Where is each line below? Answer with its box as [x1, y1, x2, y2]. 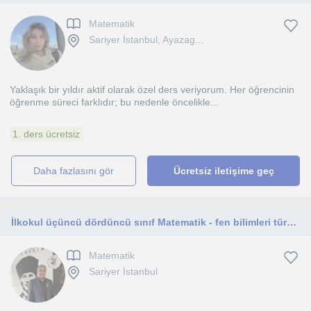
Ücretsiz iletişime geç [173, 165, 274, 176]
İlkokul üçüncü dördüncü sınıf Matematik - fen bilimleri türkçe [287, 217, 296, 228]
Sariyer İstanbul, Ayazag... [89, 34, 203, 46]
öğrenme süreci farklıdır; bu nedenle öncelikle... [10, 96, 219, 108]
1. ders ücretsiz [12, 128, 80, 140]
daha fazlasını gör [40, 165, 115, 176]
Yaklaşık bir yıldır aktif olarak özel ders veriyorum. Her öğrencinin [10, 84, 294, 95]
